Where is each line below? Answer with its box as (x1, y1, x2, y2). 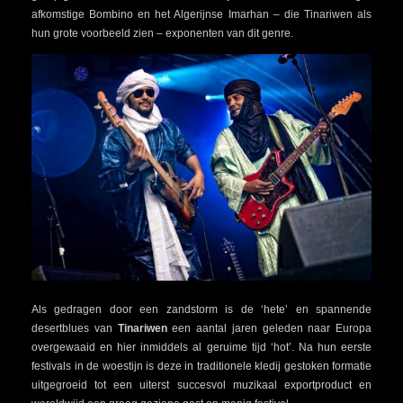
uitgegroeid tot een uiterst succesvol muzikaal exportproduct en (31, 379, 372, 392)
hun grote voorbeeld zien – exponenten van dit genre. (31, 27, 293, 40)
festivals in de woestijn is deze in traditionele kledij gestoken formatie (31, 360, 372, 373)
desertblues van (31, 322, 118, 336)
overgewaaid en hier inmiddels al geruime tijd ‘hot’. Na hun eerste (31, 341, 372, 354)
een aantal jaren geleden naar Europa (166, 322, 372, 336)
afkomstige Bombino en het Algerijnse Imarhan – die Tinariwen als (31, 8, 372, 22)
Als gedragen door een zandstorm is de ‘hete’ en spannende (31, 303, 372, 317)
